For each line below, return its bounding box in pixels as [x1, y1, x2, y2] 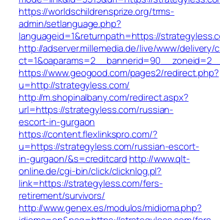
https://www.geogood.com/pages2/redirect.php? [19, 66, 219, 80]
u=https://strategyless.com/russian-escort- [19, 140, 199, 153]
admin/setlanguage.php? [19, 17, 121, 30]
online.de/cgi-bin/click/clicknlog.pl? [19, 165, 162, 178]
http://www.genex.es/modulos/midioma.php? [19, 201, 202, 215]
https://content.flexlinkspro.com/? [19, 128, 158, 141]
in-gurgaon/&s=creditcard [19, 152, 127, 165]
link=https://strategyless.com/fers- [19, 177, 163, 190]
